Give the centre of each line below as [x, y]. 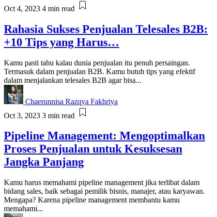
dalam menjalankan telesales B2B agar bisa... [73, 80]
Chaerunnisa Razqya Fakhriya [71, 101]
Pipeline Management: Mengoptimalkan [104, 136]
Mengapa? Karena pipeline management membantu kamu [92, 200]
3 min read [58, 115]
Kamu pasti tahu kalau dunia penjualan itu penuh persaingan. [97, 62]
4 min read [58, 8]
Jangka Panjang [44, 162]
